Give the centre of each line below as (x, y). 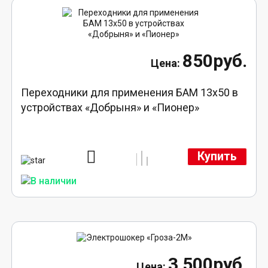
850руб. (214, 60)
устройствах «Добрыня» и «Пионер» (110, 107)
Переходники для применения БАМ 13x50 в (130, 92)
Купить (217, 157)
